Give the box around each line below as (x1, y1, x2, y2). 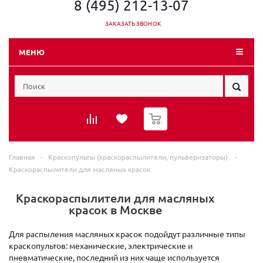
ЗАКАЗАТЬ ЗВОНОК (105, 19, 161, 28)
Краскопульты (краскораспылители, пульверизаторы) (48, 152, 230, 161)
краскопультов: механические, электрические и (9, 240, 193, 251)
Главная (9, 152, 35, 161)
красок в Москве (69, 202, 162, 217)
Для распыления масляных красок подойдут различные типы (9, 228, 245, 239)
